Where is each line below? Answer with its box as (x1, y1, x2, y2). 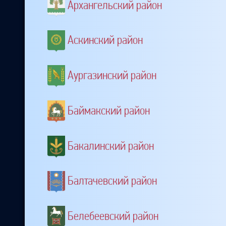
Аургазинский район (68, 68, 156, 83)
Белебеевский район (68, 209, 158, 223)
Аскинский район (68, 33, 143, 47)
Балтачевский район (68, 174, 157, 188)
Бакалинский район (68, 138, 154, 153)
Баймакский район (68, 103, 150, 118)
